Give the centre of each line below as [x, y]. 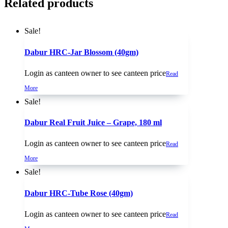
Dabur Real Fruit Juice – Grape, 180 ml [93, 123]
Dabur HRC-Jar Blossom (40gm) [81, 52]
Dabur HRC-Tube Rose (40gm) [79, 193]
